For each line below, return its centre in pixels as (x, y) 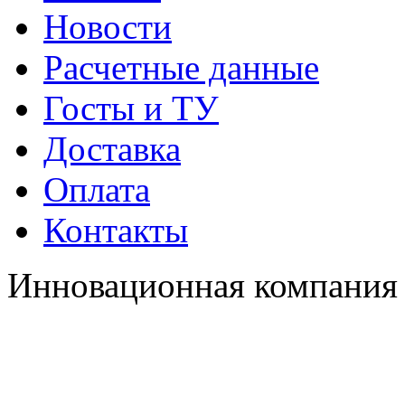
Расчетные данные (181, 67)
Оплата (97, 189)
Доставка (112, 148)
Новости (108, 26)
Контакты (116, 230)
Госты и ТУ (131, 108)
